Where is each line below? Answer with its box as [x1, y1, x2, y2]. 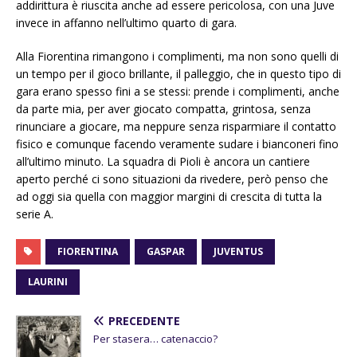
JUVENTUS [214, 245, 263, 259]
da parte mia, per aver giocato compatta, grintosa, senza [16, 101, 311, 117]
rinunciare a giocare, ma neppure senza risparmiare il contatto [16, 119, 336, 135]
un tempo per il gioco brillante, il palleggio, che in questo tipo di [16, 66, 341, 82]
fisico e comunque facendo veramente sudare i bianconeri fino [16, 136, 339, 152]
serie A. [16, 206, 53, 222]
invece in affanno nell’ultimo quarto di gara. [16, 15, 237, 31]
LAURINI [28, 275, 68, 289]
